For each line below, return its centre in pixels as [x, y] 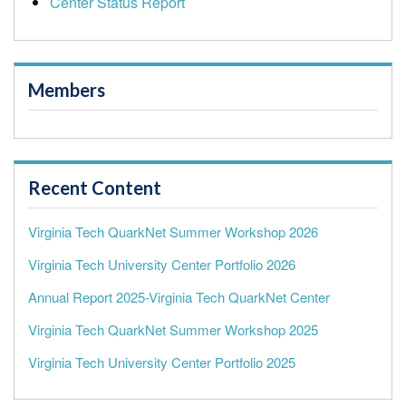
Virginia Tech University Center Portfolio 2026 [162, 264]
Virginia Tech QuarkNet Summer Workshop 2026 [173, 231]
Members [67, 89]
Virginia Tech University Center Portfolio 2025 [162, 362]
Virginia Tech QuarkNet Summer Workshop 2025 [173, 329]
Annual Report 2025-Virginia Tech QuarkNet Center [179, 296]
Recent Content [95, 187]
